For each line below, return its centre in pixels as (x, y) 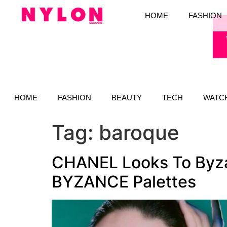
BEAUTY (127, 97)
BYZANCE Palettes (124, 181)
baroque (139, 132)
